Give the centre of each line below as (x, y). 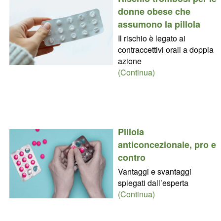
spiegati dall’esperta (153, 183)
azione (129, 61)
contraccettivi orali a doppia (166, 49)
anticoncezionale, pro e (167, 144)
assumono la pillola (159, 24)
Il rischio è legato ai (151, 38)
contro (131, 157)
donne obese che (154, 11)
